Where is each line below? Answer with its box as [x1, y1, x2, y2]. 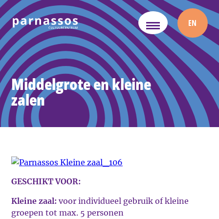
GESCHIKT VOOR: [11, 176, 81, 186]
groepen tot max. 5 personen [11, 208, 124, 218]
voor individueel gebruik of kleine [57, 196, 189, 206]
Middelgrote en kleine [11, 73, 151, 94]
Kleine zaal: [11, 196, 57, 206]
